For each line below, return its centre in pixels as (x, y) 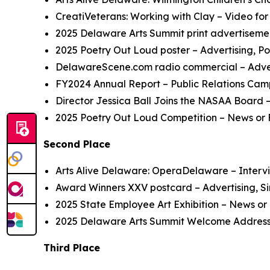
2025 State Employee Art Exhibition (137, 205)
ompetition (192, 118)
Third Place (72, 248)
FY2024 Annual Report (108, 84)
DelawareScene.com (104, 67)
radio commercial (197, 67)
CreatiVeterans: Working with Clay (135, 17)
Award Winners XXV (102, 188)
